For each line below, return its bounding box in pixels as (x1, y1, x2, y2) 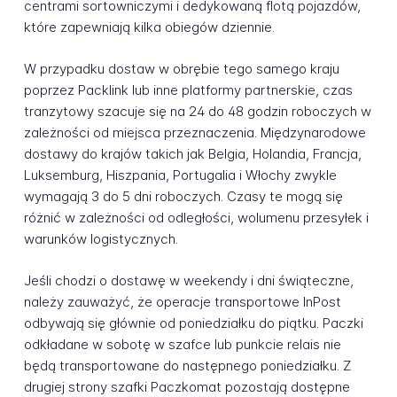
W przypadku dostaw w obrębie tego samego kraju (23, 60, 339, 78)
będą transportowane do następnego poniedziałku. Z (23, 356, 352, 374)
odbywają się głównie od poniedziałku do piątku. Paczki (23, 314, 363, 331)
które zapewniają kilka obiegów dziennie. (23, 19, 275, 36)
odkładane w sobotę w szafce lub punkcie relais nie (23, 335, 341, 353)
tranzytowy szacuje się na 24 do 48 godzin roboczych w (23, 103, 371, 121)
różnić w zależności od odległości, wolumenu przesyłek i (23, 209, 369, 227)
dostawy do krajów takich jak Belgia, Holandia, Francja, (23, 145, 362, 163)
